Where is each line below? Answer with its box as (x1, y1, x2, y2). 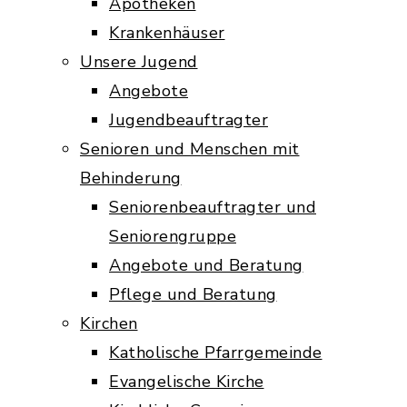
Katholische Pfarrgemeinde (109, 342, 323, 363)
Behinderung (80, 167, 182, 189)
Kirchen (80, 313, 138, 334)
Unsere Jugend (80, 51, 198, 73)
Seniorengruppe (109, 225, 236, 247)
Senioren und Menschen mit (80, 138, 300, 160)
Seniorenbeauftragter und (109, 196, 316, 218)
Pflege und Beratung (109, 283, 277, 305)
